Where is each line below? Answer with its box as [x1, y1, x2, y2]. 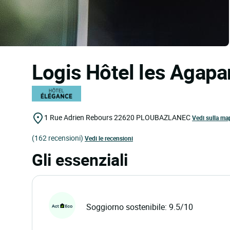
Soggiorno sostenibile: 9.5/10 [86, 201, 193, 213]
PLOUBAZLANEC [136, 112, 190, 122]
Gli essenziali [32, 148, 128, 171]
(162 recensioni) [32, 133, 83, 143]
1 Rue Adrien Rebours [44, 112, 112, 122]
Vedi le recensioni [85, 134, 133, 143]
